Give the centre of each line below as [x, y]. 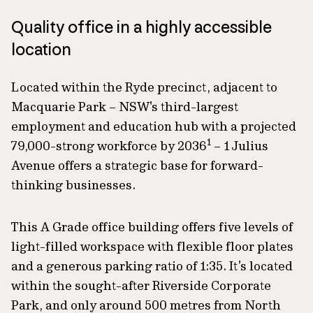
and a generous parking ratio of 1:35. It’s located [152, 265]
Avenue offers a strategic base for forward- [137, 165]
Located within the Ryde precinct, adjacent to [144, 87]
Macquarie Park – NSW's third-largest [125, 106]
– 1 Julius [240, 145]
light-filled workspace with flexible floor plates [152, 246]
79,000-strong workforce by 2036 [109, 145]
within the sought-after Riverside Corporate [141, 285]
